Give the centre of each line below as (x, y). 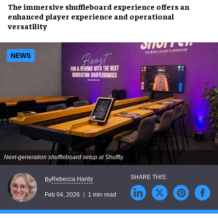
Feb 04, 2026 (62, 195)
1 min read (102, 195)
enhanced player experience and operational (91, 16)
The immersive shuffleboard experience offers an (99, 6)
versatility (27, 26)
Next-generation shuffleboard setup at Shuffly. (64, 157)
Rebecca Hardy (72, 179)
